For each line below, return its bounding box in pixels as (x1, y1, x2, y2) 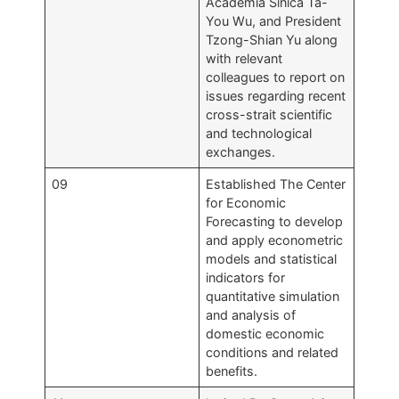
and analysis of (206, 307, 297, 322)
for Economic (206, 195, 287, 210)
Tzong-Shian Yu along (206, 32, 338, 47)
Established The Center (206, 176, 346, 191)
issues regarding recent (206, 88, 346, 103)
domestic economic (206, 326, 325, 341)
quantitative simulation (206, 289, 340, 304)
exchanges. (206, 144, 276, 159)
